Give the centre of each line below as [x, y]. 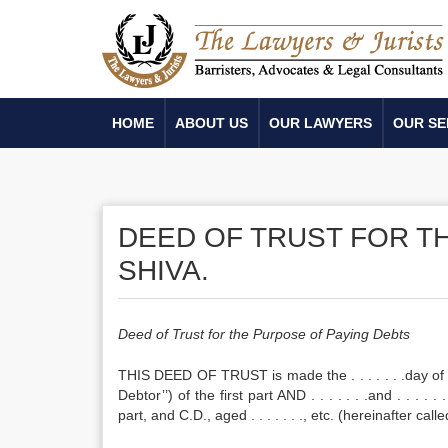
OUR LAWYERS [320, 123]
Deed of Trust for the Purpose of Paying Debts [264, 334]
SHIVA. [163, 270]
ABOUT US [211, 123]
